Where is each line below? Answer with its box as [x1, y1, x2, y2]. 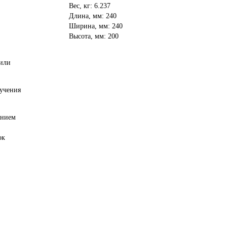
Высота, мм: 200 [69, 32, 119, 41]
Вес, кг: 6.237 [69, 2, 110, 10]
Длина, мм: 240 [69, 12, 117, 20]
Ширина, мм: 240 [69, 22, 123, 30]
